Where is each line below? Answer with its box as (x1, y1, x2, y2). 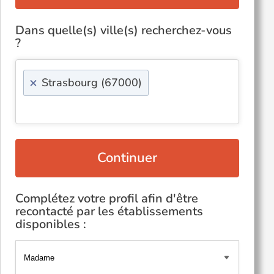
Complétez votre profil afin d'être (15, 190, 198, 207)
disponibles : (15, 216, 86, 232)
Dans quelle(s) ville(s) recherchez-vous (15, 22, 232, 39)
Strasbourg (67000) (42, 75, 142, 90)
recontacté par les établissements (15, 203, 203, 220)
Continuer (97, 149, 157, 167)
